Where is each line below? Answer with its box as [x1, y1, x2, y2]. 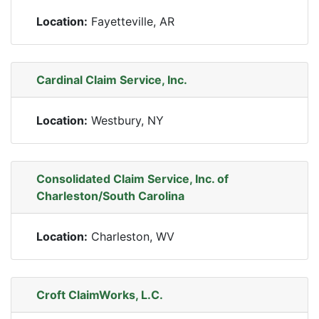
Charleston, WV [88, 229, 174, 244]
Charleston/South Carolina [36, 189, 184, 203]
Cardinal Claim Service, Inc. [36, 73, 187, 87]
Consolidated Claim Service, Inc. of [36, 172, 229, 186]
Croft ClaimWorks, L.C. [36, 288, 163, 302]
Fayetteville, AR [88, 14, 174, 28]
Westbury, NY [88, 113, 164, 127]
